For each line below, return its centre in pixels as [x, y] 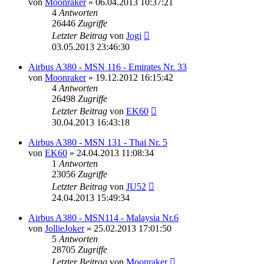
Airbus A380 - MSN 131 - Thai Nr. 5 [98, 142]
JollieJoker [65, 228]
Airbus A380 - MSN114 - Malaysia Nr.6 [103, 217]
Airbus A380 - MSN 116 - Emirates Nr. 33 [108, 67]
